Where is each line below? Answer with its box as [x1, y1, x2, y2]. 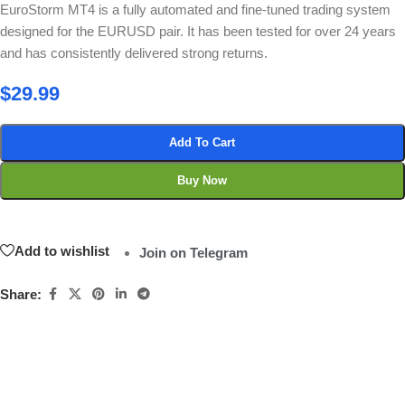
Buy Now [177, 174, 228, 188]
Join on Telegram [139, 245, 249, 261]
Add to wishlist [14, 242, 109, 259]
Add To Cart [169, 136, 236, 150]
